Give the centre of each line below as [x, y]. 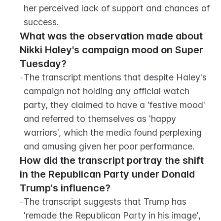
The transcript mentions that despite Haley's [115, 77]
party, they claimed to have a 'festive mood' [114, 105]
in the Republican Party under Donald [107, 174]
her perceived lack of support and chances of [117, 8]
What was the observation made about [111, 36]
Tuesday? [43, 64]
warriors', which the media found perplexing [113, 132]
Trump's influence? [65, 188]
